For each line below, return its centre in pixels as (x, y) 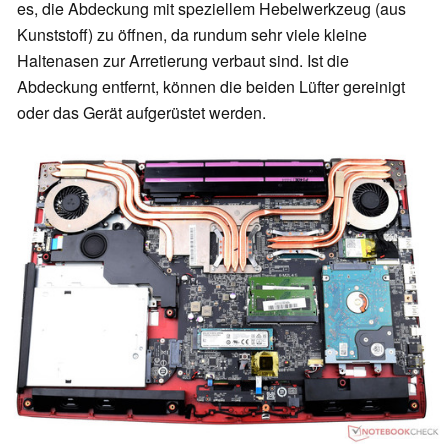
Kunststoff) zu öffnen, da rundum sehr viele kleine (192, 34)
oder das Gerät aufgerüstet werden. (141, 112)
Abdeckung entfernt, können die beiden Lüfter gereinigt (211, 86)
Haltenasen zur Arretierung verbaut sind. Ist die (183, 60)
